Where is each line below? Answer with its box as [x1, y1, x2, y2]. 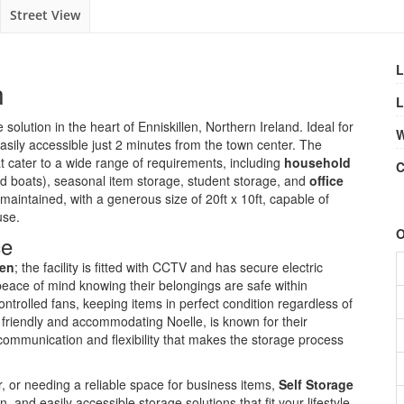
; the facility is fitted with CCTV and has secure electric [14, 258, 323, 276]
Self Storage [279, 375, 353, 393]
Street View [10, 6, 80, 23]
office [309, 171, 344, 189]
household [284, 153, 351, 171]
